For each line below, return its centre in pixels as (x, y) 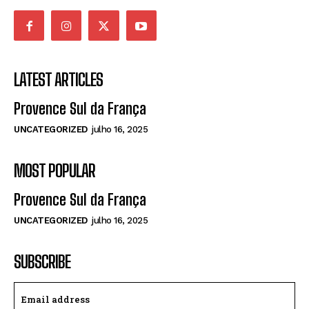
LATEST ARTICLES (58, 80)
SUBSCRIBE (42, 262)
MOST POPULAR (54, 171)
